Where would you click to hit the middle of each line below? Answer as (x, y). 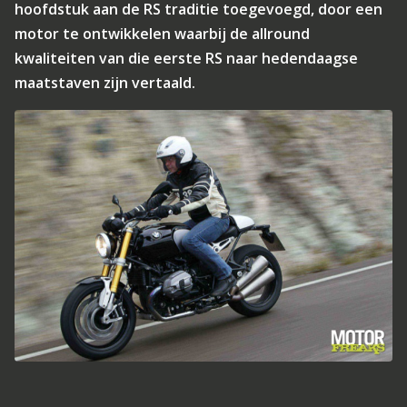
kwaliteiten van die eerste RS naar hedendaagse (186, 58)
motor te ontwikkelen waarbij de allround (162, 34)
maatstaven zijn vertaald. (105, 83)
